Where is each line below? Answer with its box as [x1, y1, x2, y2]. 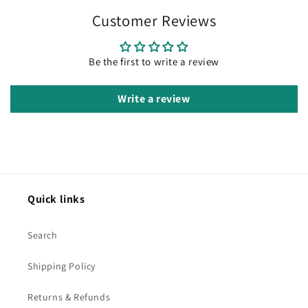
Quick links [27, 192, 85, 206]
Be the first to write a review [89, 55, 219, 68]
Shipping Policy [27, 260, 96, 272]
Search [27, 229, 58, 241]
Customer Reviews [91, 10, 217, 30]
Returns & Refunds [27, 291, 111, 303]
